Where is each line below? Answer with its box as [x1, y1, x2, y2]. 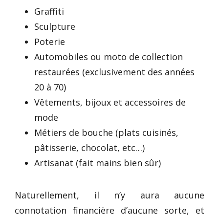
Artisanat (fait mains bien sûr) [34, 156, 161, 169]
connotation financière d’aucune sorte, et [15, 204, 204, 216]
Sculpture [34, 20, 75, 32]
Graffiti [34, 5, 64, 17]
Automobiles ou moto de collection [34, 50, 183, 63]
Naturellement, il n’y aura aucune [15, 189, 204, 201]
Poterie [34, 35, 65, 47]
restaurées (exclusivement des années [34, 66, 195, 78]
